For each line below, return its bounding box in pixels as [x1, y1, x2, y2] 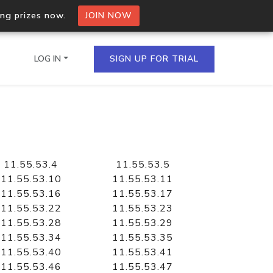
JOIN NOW [85, 10, 132, 21]
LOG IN [34, 52, 62, 65]
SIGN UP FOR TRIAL [110, 52, 199, 65]
